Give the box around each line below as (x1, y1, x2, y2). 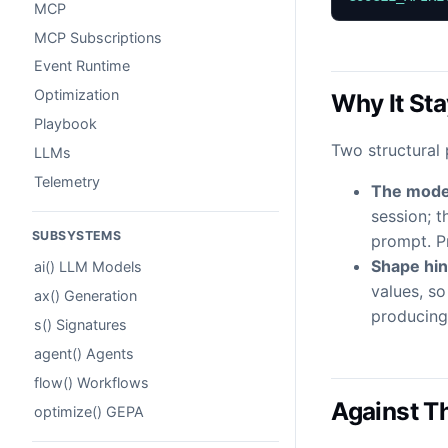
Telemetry (34, 173, 100, 191)
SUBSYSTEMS (32, 228, 122, 244)
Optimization (34, 86, 119, 104)
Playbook (34, 115, 97, 133)
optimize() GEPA (34, 402, 144, 420)
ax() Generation (34, 287, 137, 305)
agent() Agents (34, 345, 134, 363)
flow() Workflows (34, 374, 149, 392)
